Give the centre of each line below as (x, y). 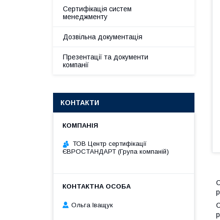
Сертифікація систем (97, 9)
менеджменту (85, 17)
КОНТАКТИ (80, 103)
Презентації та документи (106, 57)
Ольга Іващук (92, 205)
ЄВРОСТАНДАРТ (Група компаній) (116, 151)
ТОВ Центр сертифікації (110, 144)
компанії (76, 65)
